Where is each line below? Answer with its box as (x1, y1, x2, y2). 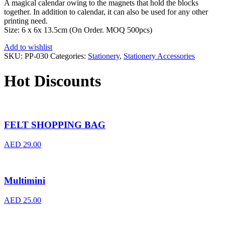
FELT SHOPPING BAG (4, 119, 105, 130)
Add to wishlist (4, 43, 52, 52)
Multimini (4, 175, 45, 186)
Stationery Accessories (124, 52, 195, 61)
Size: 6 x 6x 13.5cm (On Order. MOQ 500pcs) (4, 26, 152, 35)
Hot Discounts (4, 71, 101, 90)
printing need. (4, 17, 48, 26)
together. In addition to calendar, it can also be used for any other (4, 8, 208, 17)
